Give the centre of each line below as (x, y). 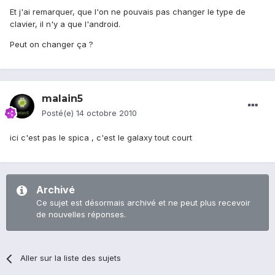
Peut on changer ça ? (52, 45)
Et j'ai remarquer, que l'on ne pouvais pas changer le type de (128, 12)
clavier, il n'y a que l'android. (65, 24)
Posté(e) (59, 113)
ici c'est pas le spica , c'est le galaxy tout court (101, 138)
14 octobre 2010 (107, 113)
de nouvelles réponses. (81, 215)
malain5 (62, 99)
